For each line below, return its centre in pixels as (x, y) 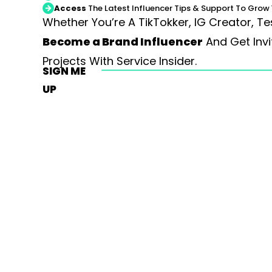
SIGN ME (64, 71)
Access (70, 8)
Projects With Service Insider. (120, 61)
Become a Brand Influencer (123, 41)
